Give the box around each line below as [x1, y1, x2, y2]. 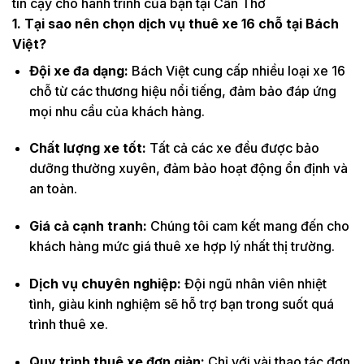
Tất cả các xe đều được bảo [149, 140, 319, 157]
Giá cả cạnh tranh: [28, 218, 150, 235]
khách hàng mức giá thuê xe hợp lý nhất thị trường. [28, 238, 335, 255]
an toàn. [28, 180, 77, 197]
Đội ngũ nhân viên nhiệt [184, 275, 327, 292]
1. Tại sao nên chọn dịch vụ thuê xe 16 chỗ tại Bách [12, 15, 339, 32]
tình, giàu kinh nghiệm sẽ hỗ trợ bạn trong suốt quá [28, 295, 334, 312]
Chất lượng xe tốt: [28, 140, 149, 157]
